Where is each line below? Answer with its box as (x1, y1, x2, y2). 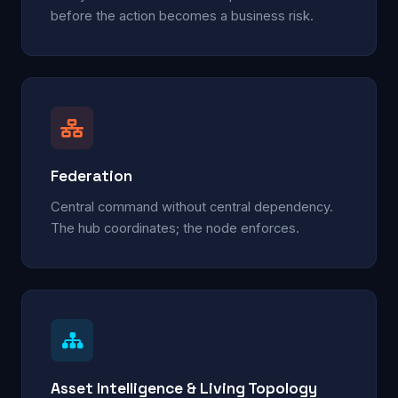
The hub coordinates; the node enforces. (51, 219, 299, 236)
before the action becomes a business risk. (51, 7, 314, 24)
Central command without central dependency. (51, 198, 333, 215)
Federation (51, 165, 132, 186)
